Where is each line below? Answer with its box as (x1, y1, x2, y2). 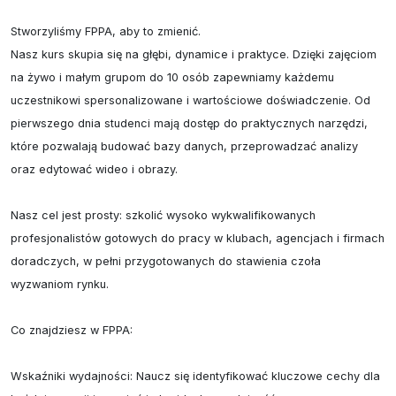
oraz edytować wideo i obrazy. (11, 163, 178, 176)
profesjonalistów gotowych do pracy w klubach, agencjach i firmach (11, 232, 385, 245)
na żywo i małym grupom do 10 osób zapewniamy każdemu (11, 71, 334, 84)
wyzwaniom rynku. (11, 278, 109, 291)
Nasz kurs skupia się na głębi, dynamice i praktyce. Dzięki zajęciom (11, 48, 377, 61)
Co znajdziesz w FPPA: (11, 324, 133, 337)
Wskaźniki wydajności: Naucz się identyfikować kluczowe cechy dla (11, 369, 380, 383)
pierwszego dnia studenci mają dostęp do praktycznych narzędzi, (11, 117, 368, 130)
